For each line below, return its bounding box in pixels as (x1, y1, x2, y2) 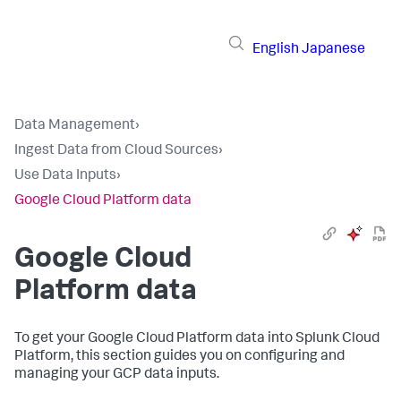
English (252, 42, 299, 57)
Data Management (14, 119, 135, 133)
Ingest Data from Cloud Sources (14, 144, 218, 158)
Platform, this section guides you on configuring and (14, 350, 345, 364)
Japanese (302, 42, 365, 57)
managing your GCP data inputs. (14, 368, 219, 382)
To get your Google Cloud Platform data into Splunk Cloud (14, 332, 380, 346)
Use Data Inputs (14, 169, 116, 183)
